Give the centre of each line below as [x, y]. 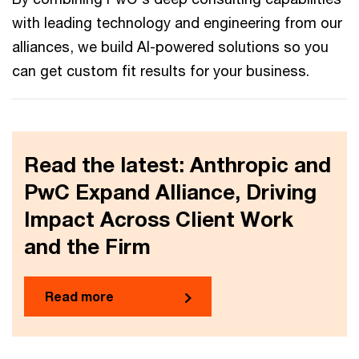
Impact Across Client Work [159, 219]
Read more [79, 296]
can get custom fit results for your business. [161, 70]
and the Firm [87, 246]
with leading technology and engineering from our [177, 22]
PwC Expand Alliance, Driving [170, 192]
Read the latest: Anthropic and [177, 164]
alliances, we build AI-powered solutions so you [170, 46]
